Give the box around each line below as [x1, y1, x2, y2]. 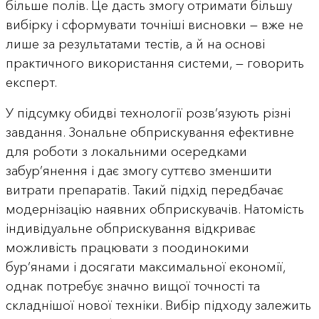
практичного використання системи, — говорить [5, 55, 304, 71]
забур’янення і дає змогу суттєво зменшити [5, 162, 272, 179]
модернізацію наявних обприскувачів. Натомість [5, 201, 304, 217]
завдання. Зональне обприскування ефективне [5, 124, 294, 140]
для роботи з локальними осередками [5, 143, 247, 159]
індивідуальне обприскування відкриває [5, 220, 256, 236]
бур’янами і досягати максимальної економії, [5, 258, 286, 275]
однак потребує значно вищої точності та [5, 278, 260, 294]
